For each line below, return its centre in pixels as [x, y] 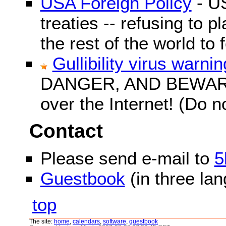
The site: [42, 221]
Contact [66, 131]
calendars [86, 221]
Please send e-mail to [127, 158]
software [115, 221]
